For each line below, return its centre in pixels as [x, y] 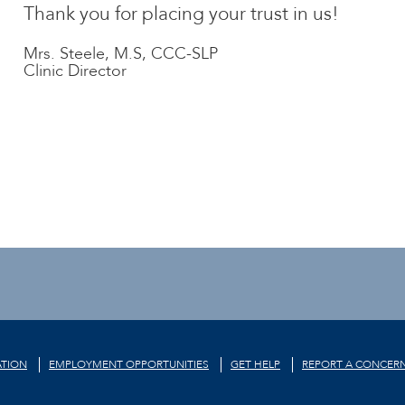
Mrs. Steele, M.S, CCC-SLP [120, 54]
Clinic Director [75, 71]
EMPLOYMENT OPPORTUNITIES [129, 364]
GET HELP [255, 364]
